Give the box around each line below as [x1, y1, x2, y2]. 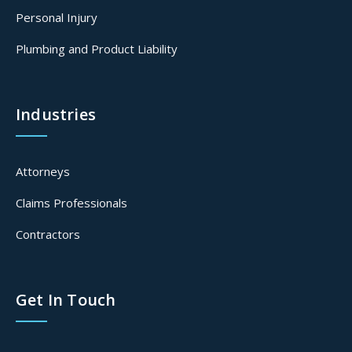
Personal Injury [16, 9, 97, 26]
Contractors [16, 226, 80, 243]
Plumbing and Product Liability [16, 41, 178, 57]
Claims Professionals [16, 195, 127, 211]
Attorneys [16, 163, 70, 180]
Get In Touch [16, 289, 116, 311]
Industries [16, 104, 96, 126]
